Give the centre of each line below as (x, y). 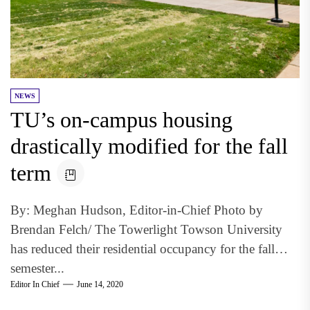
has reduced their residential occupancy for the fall (143, 248)
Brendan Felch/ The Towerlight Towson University (146, 229)
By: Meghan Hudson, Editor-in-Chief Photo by (137, 210)
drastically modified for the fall (149, 146)
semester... (37, 268)
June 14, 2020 (100, 284)
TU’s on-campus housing (121, 119)
